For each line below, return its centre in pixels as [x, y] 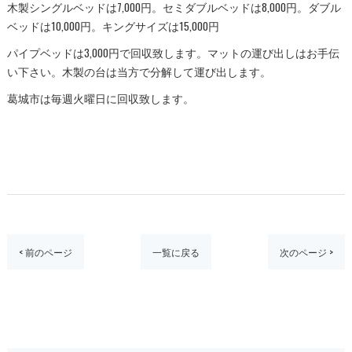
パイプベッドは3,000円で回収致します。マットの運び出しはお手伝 [173, 53]
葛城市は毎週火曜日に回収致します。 [100, 98]
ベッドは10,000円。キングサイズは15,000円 [113, 26]
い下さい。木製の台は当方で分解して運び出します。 [139, 71]
